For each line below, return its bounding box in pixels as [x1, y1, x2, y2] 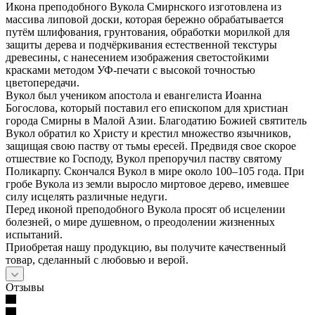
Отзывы [6, 281, 44, 293]
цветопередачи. [6, 76, 79, 89]
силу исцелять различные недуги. [6, 190, 167, 202]
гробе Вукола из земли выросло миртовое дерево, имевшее [6, 177, 289, 190]
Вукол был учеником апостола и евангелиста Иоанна [6, 89, 262, 101]
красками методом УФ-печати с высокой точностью [6, 63, 255, 76]
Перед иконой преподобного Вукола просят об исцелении [6, 202, 285, 215]
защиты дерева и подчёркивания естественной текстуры [6, 38, 277, 51]
